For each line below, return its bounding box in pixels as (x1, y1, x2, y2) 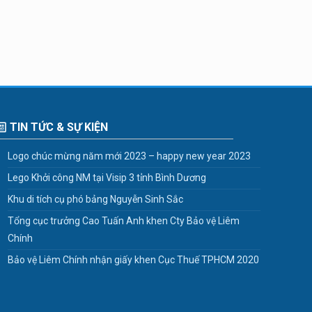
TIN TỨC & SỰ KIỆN (9, 120, 108, 134)
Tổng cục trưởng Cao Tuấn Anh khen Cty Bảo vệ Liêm (8, 215, 240, 226)
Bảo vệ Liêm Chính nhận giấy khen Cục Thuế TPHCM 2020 (8, 254, 260, 265)
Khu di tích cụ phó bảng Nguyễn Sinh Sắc (8, 194, 184, 205)
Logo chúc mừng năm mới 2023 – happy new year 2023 (8, 150, 251, 162)
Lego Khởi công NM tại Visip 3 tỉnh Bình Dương (8, 172, 207, 183)
